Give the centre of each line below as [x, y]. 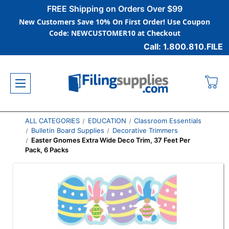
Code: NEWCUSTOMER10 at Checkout [114, 33]
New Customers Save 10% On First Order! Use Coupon [114, 22]
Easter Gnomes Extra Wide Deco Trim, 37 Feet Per [111, 140]
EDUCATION [107, 121]
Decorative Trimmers [145, 130]
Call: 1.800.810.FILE [183, 47]
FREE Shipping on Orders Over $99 [114, 9]
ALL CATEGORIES [52, 121]
